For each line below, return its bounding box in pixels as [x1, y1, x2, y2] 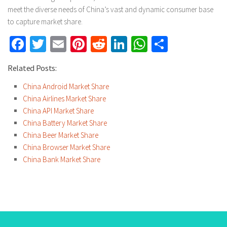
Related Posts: [8, 62, 57, 73]
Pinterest [87, 33, 144, 54]
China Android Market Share [23, 81, 109, 91]
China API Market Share [23, 105, 94, 116]
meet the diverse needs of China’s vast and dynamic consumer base [8, 4, 213, 14]
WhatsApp [147, 33, 214, 54]
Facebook [26, 33, 89, 54]
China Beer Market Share [23, 130, 98, 140]
